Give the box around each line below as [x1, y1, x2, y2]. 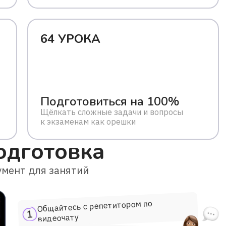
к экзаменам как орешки [40, 117, 136, 127]
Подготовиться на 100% [40, 93, 180, 109]
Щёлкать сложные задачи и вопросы [40, 107, 183, 117]
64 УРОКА [40, 31, 100, 47]
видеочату [37, 212, 79, 224]
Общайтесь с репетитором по [37, 198, 152, 214]
